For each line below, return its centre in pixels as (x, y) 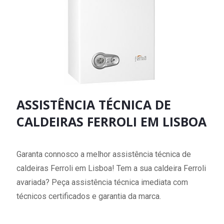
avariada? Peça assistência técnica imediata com (102, 182)
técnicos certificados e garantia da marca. (89, 196)
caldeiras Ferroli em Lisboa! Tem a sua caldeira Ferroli (111, 168)
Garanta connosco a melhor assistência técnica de (104, 154)
